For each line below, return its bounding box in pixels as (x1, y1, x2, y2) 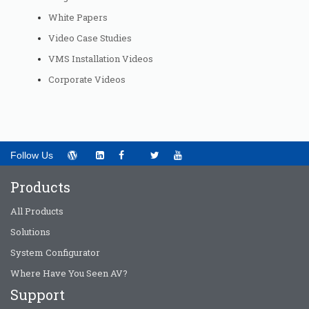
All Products (10, 205, 63, 217)
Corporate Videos (48, 73, 126, 86)
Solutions (10, 226, 50, 238)
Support (10, 286, 65, 303)
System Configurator (10, 246, 100, 259)
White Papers (48, 11, 108, 23)
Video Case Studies (48, 32, 132, 44)
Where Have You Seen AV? (10, 267, 128, 279)
